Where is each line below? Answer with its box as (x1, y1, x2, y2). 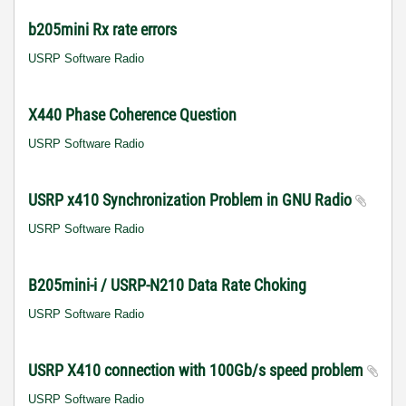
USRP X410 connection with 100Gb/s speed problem (28, 360, 367, 380)
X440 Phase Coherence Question (28, 104, 237, 124)
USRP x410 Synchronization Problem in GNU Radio (28, 189, 355, 209)
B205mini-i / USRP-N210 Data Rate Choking (28, 275, 306, 295)
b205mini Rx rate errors (28, 19, 177, 39)
